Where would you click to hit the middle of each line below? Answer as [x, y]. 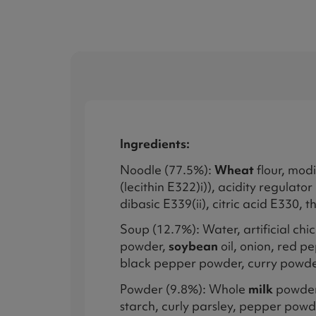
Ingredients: [155, 143]
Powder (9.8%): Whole [184, 289]
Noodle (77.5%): [167, 169]
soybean [193, 246]
